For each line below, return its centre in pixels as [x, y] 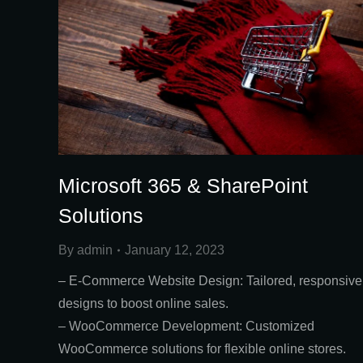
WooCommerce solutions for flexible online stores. [202, 349]
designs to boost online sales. [143, 304]
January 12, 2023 [175, 250]
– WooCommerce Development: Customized [186, 327]
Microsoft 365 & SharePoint [183, 186]
